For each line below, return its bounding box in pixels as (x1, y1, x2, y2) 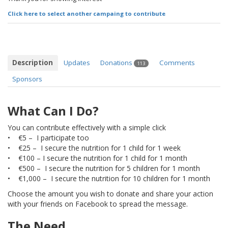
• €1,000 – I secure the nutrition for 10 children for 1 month (8, 174, 210, 184)
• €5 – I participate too (8, 133, 89, 143)
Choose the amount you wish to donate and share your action (8, 189, 213, 199)
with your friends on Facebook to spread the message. (8, 199, 188, 209)
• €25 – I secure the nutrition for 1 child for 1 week (8, 143, 181, 153)
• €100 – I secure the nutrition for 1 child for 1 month (8, 153, 187, 163)
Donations (100, 58, 134, 68)
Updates (63, 58, 90, 68)
